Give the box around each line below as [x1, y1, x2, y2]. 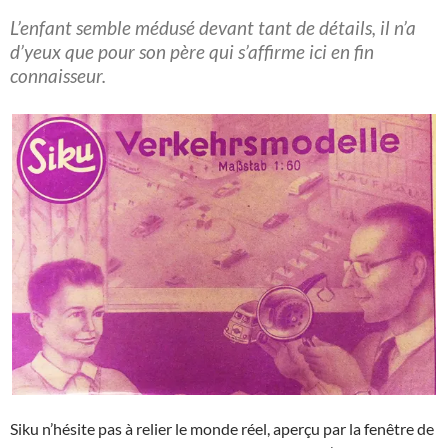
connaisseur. [10, 63, 106, 87]
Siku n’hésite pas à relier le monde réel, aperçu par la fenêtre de [10, 418, 434, 438]
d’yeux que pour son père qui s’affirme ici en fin [10, 39, 374, 63]
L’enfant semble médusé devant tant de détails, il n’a [10, 15, 416, 39]
